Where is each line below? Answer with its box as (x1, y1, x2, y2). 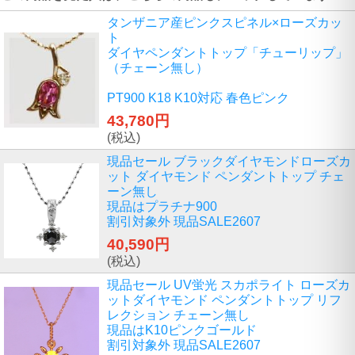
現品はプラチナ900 (107, 199, 217, 213)
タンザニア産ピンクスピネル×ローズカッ (107, 15, 342, 29)
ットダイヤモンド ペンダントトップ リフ (107, 292, 342, 307)
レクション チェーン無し (107, 307, 250, 322)
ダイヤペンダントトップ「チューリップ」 (107, 45, 348, 59)
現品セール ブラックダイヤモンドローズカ (107, 154, 351, 168)
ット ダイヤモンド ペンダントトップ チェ (107, 169, 345, 183)
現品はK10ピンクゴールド (107, 323, 257, 337)
